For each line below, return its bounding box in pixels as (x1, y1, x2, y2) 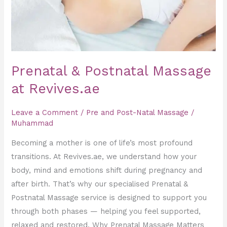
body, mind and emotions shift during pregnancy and (11, 165, 203, 175)
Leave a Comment (11, 108, 79, 118)
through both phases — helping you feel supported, (11, 206, 201, 216)
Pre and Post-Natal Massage (86, 108, 189, 118)
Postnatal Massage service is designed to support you (11, 193, 207, 202)
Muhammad (11, 119, 54, 128)
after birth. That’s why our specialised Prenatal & (11, 179, 188, 188)
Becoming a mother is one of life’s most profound (11, 138, 193, 147)
